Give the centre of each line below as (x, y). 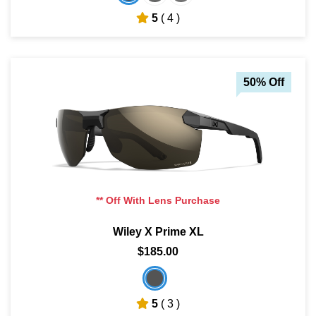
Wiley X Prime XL (158, 231)
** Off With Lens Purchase (158, 200)
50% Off (264, 82)
